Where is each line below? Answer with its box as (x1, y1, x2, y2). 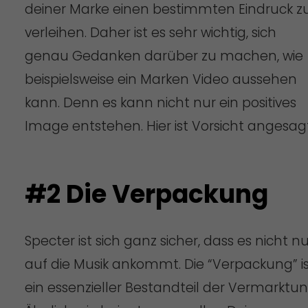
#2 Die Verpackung (24, 176, 268, 212)
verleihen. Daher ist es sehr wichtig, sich (24, 23, 276, 42)
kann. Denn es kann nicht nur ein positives (24, 93, 296, 112)
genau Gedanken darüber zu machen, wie (24, 46, 303, 65)
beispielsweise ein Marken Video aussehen (24, 69, 297, 89)
